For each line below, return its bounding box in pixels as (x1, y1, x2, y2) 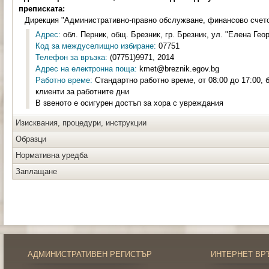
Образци (16, 134, 46, 144)
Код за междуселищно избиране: (35, 41, 156, 50)
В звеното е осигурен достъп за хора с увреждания (35, 98, 223, 107)
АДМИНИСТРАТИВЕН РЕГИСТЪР (28, 250, 152, 259)
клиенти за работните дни (35, 87, 129, 96)
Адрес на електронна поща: (35, 64, 137, 73)
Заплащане (16, 167, 57, 176)
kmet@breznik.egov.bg (137, 64, 219, 73)
